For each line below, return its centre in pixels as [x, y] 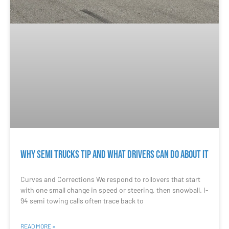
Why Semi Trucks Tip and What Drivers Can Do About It [114, 154]
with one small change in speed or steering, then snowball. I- [114, 190]
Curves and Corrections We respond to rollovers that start [110, 179]
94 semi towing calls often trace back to [82, 200]
